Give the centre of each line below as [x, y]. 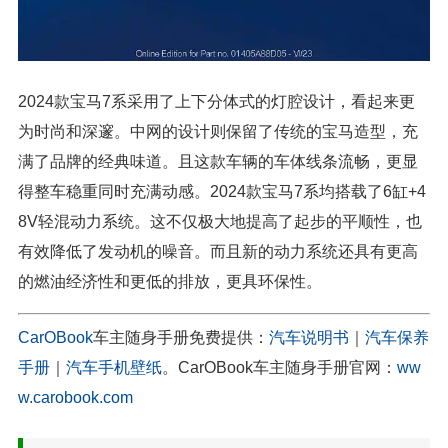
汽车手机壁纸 [114, 367]
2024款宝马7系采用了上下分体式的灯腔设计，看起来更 [216, 101]
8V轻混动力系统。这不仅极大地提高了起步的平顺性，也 [220, 221]
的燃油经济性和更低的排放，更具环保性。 [170, 281]
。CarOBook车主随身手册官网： [279, 367]
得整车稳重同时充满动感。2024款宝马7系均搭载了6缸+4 [222, 191]
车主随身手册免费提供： [181, 337]
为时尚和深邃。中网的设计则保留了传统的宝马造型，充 [218, 131]
